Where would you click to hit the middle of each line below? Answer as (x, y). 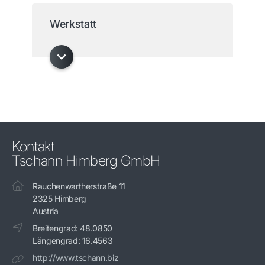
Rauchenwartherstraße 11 (79, 186)
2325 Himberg (59, 199)
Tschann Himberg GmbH (86, 161)
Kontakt (33, 147)
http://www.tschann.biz (76, 258)
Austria (46, 211)
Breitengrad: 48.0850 (72, 228)
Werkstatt (73, 24)
